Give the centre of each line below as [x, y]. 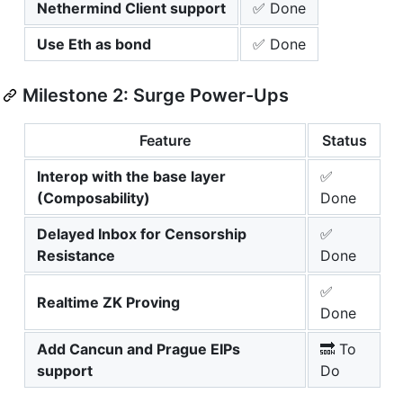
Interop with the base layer [131, 176]
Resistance [76, 255]
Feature [165, 140]
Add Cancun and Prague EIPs [139, 349]
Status [344, 140]
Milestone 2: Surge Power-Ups [156, 95]
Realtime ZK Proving [108, 302]
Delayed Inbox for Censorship [142, 233]
